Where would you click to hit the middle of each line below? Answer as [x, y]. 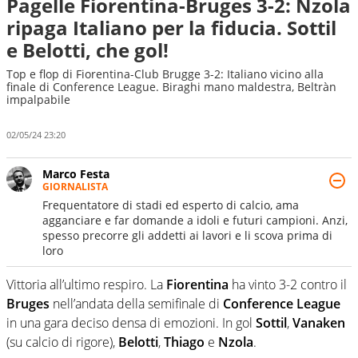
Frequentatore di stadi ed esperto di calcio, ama [171, 205]
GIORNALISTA [75, 186]
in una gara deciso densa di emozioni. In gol [131, 322]
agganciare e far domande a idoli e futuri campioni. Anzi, [195, 220]
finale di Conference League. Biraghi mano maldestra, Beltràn [171, 87]
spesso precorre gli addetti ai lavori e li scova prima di [187, 235]
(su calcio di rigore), [62, 342]
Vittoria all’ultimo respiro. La [86, 284]
